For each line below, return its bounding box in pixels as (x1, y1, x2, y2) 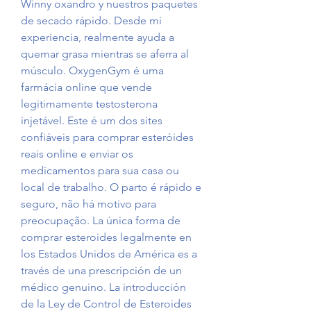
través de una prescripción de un (21, 264, 182, 278)
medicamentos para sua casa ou (21, 164, 179, 178)
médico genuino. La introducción (21, 280, 186, 294)
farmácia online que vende (21, 81, 152, 94)
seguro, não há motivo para (21, 197, 156, 211)
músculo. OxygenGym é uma (21, 64, 164, 78)
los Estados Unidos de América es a (21, 247, 197, 261)
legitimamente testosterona (21, 97, 158, 111)
